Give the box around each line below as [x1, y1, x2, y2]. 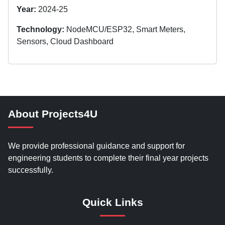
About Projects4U [8, 108, 97, 120]
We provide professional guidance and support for [8, 142, 185, 150]
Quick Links [82, 196, 143, 208]
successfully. [8, 166, 53, 174]
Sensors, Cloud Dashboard [17, 37, 114, 46]
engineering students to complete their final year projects [8, 154, 208, 162]
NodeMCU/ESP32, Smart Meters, [64, 25, 185, 34]
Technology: [17, 25, 64, 34]
